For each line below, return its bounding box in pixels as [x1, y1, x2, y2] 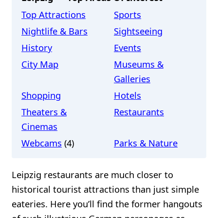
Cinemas [21, 120, 57, 133]
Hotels [114, 89, 141, 102]
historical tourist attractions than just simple [12, 182, 199, 195]
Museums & [114, 58, 163, 71]
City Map [21, 58, 58, 71]
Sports [114, 8, 141, 21]
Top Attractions [21, 8, 86, 21]
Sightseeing [114, 25, 163, 37]
